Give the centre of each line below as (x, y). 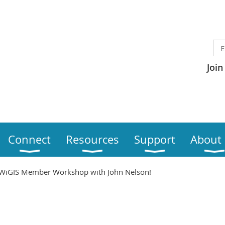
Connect (29, 140)
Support (155, 140)
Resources (92, 140)
